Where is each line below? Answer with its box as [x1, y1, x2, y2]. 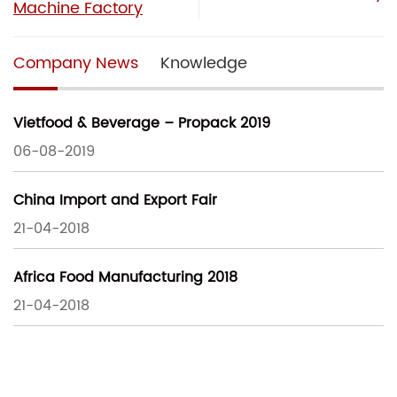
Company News [13, 51, 138, 77]
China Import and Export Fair [13, 188, 217, 212]
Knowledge [160, 51, 247, 77]
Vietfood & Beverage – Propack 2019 [13, 111, 270, 135]
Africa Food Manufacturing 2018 [13, 265, 237, 289]
